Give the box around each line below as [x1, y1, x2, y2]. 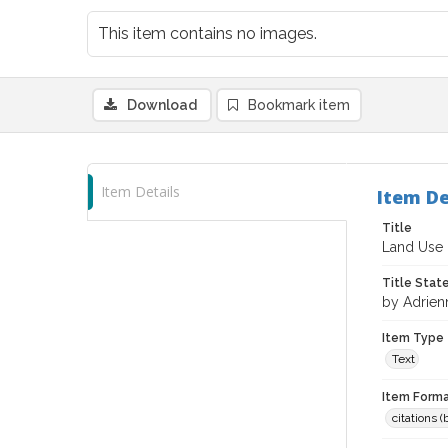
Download [127, 97, 197, 113]
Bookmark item [248, 97, 350, 113]
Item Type [382, 331, 444, 345]
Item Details [101, 182, 180, 201]
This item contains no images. [98, 24, 317, 43]
